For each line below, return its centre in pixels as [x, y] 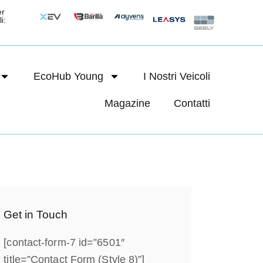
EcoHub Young [68, 76]
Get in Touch [36, 214]
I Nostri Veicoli [176, 76]
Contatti [192, 103]
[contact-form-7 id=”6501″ [64, 242]
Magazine [127, 103]
